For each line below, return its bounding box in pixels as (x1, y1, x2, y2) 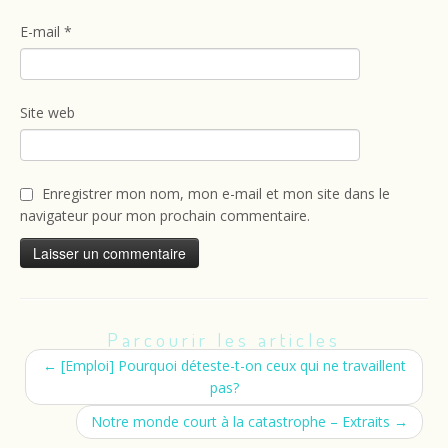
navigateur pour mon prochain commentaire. (20, 206, 310, 225)
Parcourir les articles (107, 327, 341, 352)
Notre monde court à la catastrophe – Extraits (91, 412, 394, 431)
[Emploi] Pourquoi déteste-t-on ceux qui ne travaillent (56, 356, 406, 375)
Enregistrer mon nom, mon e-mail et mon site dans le (42, 184, 390, 203)
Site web (20, 103, 75, 122)
